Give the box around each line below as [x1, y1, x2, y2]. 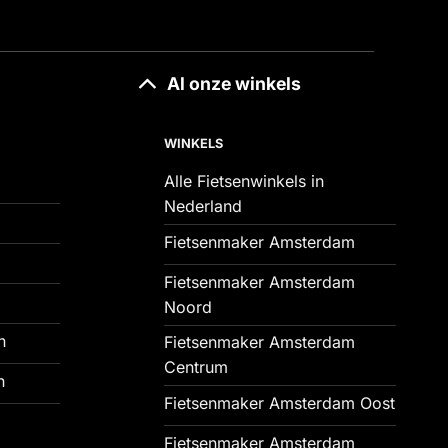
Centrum [163, 357, 228, 378]
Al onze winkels [167, 72, 302, 94]
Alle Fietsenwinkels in [163, 171, 324, 192]
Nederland [163, 196, 242, 217]
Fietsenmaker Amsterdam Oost [163, 392, 395, 413]
